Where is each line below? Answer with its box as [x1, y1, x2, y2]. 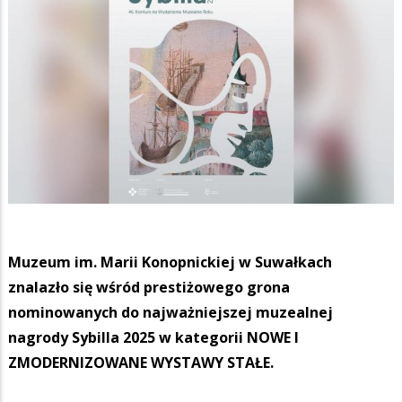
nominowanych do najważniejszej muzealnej [8, 301, 333, 322]
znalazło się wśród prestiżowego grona [8, 276, 290, 297]
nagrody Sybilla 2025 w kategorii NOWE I [8, 327, 299, 347]
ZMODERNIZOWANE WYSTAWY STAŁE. [8, 352, 274, 372]
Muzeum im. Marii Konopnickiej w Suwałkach [8, 251, 332, 272]
